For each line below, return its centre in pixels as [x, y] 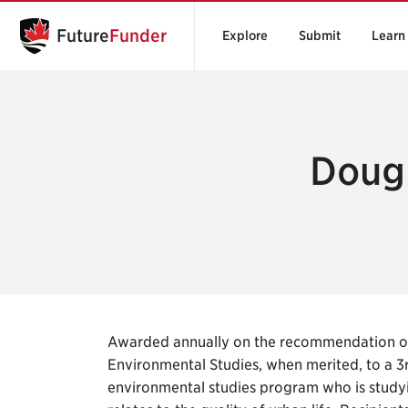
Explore [245, 36]
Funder [138, 36]
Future [83, 36]
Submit [320, 36]
